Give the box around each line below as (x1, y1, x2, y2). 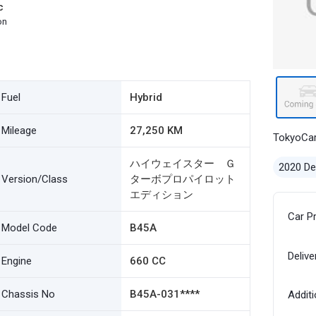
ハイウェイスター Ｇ (129, 157, 236, 170)
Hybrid (129, 91, 162, 104)
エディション (129, 188, 193, 201)
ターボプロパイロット (129, 173, 236, 186)
